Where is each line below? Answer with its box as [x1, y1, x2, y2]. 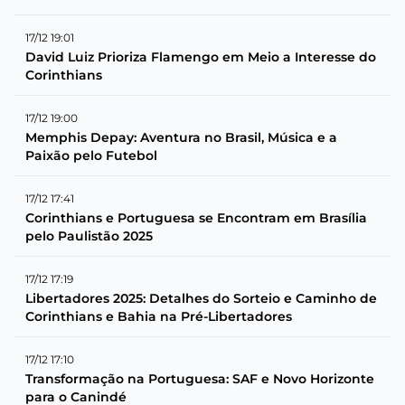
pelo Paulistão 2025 [25, 227, 153, 244]
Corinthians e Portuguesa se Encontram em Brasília [25, 209, 367, 226]
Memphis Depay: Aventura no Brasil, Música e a [25, 128, 337, 146]
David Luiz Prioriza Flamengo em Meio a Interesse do [25, 48, 376, 65]
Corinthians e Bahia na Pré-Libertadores [25, 307, 292, 325]
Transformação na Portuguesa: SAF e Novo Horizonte [25, 370, 374, 387]
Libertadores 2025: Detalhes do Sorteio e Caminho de [25, 289, 377, 306]
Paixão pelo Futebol [25, 146, 157, 164]
